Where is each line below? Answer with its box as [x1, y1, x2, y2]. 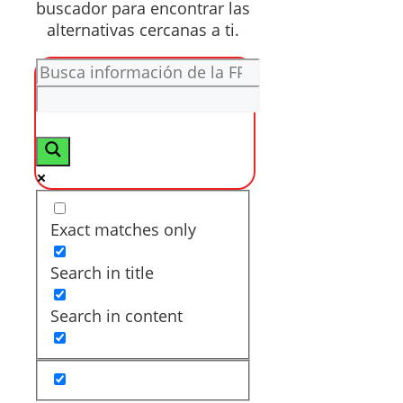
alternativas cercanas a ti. [47, 18, 240, 40]
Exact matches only [49, 219, 196, 241]
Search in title [49, 262, 154, 284]
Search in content [49, 305, 183, 327]
